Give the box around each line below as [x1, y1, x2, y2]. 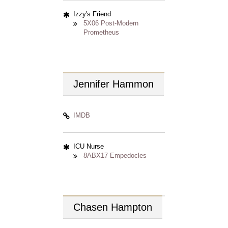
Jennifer [73, 78, 112, 90]
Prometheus [83, 28, 119, 36]
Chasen [73, 202, 111, 213]
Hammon [112, 78, 154, 90]
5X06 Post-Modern [83, 19, 138, 27]
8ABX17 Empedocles [83, 152, 147, 159]
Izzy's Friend [73, 10, 111, 18]
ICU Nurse [73, 142, 104, 150]
